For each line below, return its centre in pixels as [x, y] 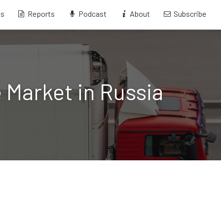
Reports [41, 13]
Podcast [92, 13]
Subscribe [190, 13]
